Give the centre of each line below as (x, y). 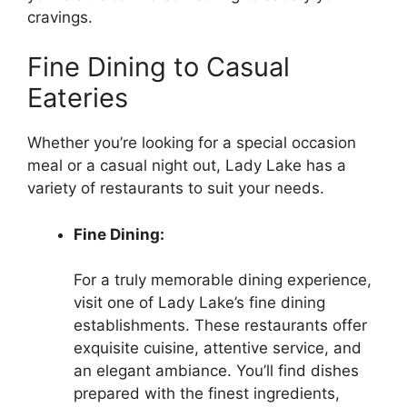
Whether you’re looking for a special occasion (192, 143)
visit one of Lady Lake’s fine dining (199, 303)
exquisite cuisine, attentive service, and (218, 348)
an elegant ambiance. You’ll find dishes (216, 371)
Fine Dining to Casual (159, 67)
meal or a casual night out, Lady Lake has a (187, 166)
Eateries (78, 98)
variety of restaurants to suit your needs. (176, 189)
